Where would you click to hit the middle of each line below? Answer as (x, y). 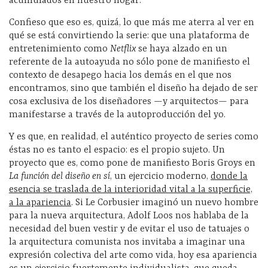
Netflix (123, 49)
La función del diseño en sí (60, 176)
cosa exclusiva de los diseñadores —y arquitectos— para (129, 101)
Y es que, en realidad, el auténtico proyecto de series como (134, 137)
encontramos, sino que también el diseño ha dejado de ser (133, 88)
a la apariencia (40, 202)
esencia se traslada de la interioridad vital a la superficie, (131, 189)
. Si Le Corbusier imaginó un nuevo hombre (165, 202)
